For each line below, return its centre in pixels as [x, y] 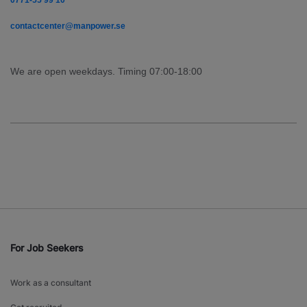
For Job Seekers [47, 248]
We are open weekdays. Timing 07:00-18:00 [106, 72]
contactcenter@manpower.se [68, 26]
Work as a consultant [51, 283]
